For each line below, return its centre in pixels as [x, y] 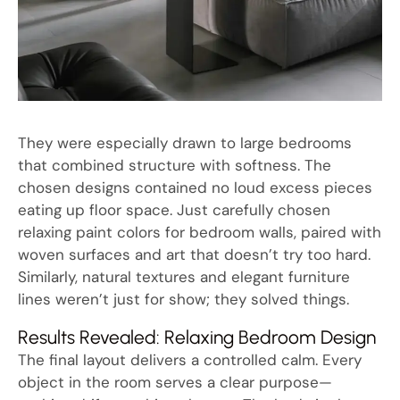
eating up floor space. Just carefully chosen [174, 210]
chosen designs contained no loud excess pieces [195, 188]
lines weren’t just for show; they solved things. [183, 300]
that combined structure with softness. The [175, 166]
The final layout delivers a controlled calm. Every [190, 360]
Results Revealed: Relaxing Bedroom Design [197, 337]
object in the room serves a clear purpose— [175, 383]
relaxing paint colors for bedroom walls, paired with [200, 233]
